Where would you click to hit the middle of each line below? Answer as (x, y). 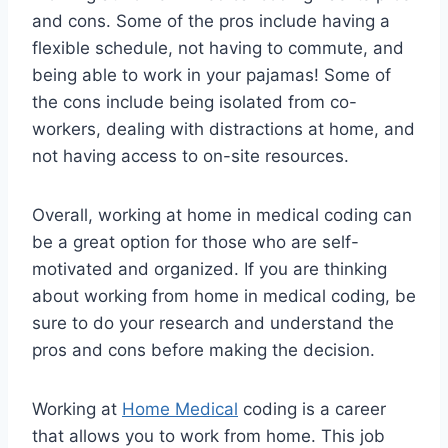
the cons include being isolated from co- (194, 102)
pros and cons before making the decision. (203, 350)
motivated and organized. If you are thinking (209, 269)
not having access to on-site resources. (190, 156)
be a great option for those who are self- (195, 242)
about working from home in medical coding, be (224, 296)
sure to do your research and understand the (213, 323)
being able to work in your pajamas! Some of (211, 75)
